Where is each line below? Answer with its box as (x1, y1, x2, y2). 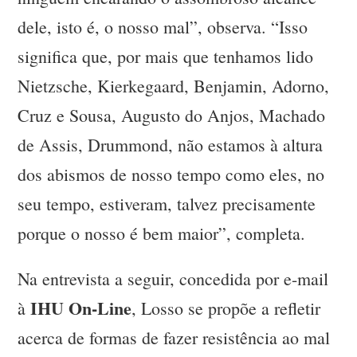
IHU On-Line (30, 295, 132, 322)
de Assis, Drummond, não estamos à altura (18, 133, 324, 157)
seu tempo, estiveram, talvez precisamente (18, 192, 316, 216)
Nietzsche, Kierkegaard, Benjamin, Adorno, (18, 74, 330, 98)
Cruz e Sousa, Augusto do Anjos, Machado (18, 104, 326, 127)
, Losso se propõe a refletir (131, 296, 321, 320)
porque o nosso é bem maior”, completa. (18, 222, 306, 245)
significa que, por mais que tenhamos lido (18, 45, 314, 69)
